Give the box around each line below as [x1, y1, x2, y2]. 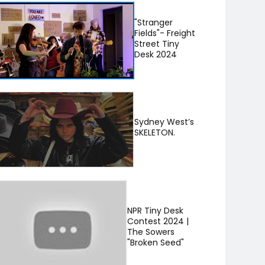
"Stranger [134, 16, 173, 28]
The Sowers [127, 225, 175, 238]
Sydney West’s [134, 116, 194, 128]
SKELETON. [134, 127, 175, 139]
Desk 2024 [134, 48, 177, 60]
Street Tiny [134, 37, 179, 50]
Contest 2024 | [127, 215, 189, 227]
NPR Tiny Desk [127, 204, 184, 216]
